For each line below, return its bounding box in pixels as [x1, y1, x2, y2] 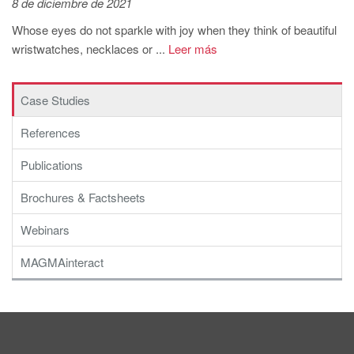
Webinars [21, 221, 70, 238]
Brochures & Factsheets [21, 189, 145, 205]
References [21, 124, 81, 141]
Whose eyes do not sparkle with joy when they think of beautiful [12, 21, 337, 38]
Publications [21, 156, 83, 173]
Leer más [165, 40, 217, 57]
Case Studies [21, 92, 90, 108]
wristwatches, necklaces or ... [12, 40, 165, 57]
